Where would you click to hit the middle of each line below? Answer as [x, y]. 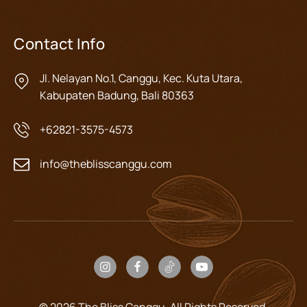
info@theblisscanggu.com [106, 164]
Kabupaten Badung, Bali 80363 [117, 96]
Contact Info [59, 44]
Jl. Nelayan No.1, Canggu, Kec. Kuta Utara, [141, 78]
